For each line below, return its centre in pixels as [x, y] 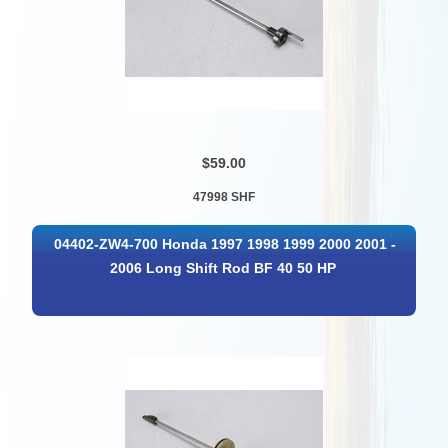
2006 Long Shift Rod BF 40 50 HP [222, 269]
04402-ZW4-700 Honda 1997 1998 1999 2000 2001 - [224, 245]
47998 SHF [223, 196]
